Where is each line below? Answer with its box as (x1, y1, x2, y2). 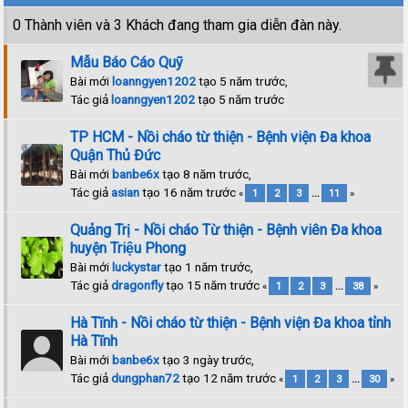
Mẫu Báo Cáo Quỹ (70, 53, 184, 71)
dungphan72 (111, 370, 180, 385)
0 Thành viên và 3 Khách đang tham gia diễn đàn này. (13, 15, 342, 34)
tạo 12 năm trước (179, 370, 280, 385)
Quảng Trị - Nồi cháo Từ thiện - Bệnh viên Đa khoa (70, 220, 382, 239)
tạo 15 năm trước (163, 277, 263, 292)
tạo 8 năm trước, (159, 166, 252, 181)
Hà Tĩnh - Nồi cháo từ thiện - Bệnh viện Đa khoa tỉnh (70, 313, 392, 331)
